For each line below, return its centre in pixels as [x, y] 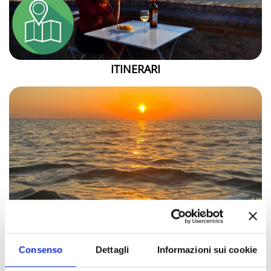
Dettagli [112, 250]
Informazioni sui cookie [207, 250]
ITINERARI [135, 69]
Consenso [41, 250]
